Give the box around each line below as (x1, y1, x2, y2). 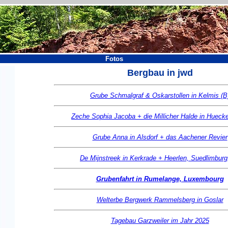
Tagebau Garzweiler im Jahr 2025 (110, 217, 209, 224)
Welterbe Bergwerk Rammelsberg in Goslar (96, 196, 223, 204)
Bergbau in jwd (127, 68, 193, 78)
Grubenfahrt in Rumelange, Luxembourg (96, 175, 224, 183)
